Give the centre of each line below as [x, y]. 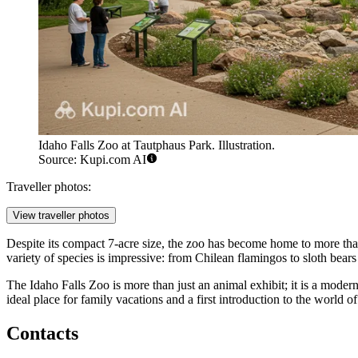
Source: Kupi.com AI [92, 160]
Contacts [42, 334]
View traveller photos [61, 216]
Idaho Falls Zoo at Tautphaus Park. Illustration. [157, 145]
